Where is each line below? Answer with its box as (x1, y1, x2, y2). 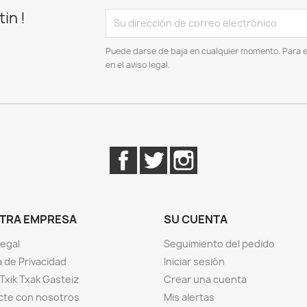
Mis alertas (164, 290, 214, 304)
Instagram (197, 145, 251, 161)
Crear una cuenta (164, 272, 247, 286)
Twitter (167, 145, 205, 161)
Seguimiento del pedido (164, 236, 275, 250)
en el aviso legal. (105, 58, 170, 71)
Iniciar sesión (164, 254, 225, 268)
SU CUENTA (164, 211, 228, 227)
